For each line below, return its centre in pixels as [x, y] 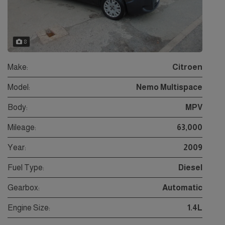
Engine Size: [29, 208]
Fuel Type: [26, 168]
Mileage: [22, 128]
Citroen [187, 67]
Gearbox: [24, 188]
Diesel [190, 168]
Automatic [182, 188]
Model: [19, 87]
